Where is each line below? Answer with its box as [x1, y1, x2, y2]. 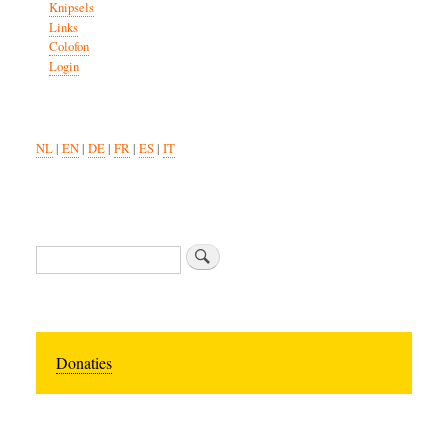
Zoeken [36, 243, 78, 263]
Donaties [56, 352, 112, 374]
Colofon [48, 38, 89, 56]
